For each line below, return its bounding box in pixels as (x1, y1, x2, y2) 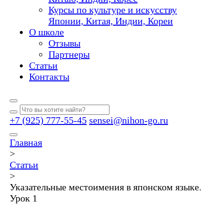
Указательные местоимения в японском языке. (10, 182, 201, 192)
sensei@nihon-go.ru (89, 115, 168, 125)
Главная (10, 137, 42, 148)
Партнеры (48, 49, 90, 60)
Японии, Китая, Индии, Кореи (48, 15, 173, 26)
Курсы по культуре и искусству (48, 4, 177, 15)
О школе (29, 27, 64, 37)
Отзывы (48, 38, 80, 48)
